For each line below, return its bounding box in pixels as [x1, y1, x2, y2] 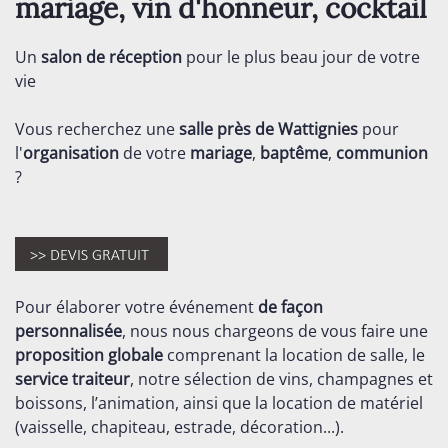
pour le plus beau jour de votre [182, 46, 420, 68]
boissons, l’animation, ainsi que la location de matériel [15, 392, 423, 414]
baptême [260, 142, 328, 164]
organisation [23, 142, 119, 164]
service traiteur [15, 368, 130, 390]
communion [336, 142, 428, 164]
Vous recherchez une [15, 118, 179, 140]
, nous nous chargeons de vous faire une [122, 320, 428, 342]
